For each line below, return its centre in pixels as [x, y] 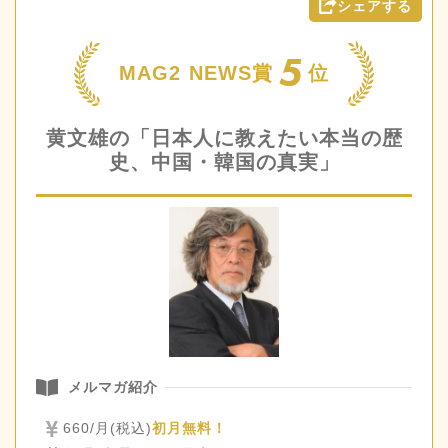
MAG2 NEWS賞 [196, 73]
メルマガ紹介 [112, 387]
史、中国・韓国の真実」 [224, 161]
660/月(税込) [108, 428]
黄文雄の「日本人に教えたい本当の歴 [224, 137]
